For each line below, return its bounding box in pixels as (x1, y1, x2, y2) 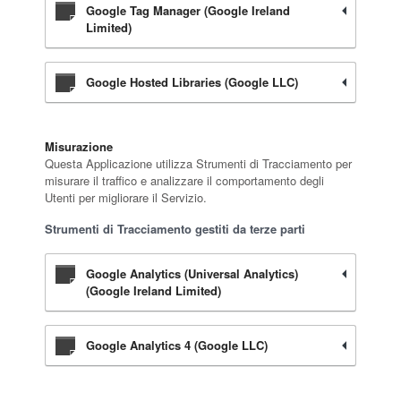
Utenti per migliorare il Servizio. (45, 188, 207, 206)
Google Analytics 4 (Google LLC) (86, 336, 268, 354)
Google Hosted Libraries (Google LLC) (86, 73, 298, 90)
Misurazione (45, 137, 113, 155)
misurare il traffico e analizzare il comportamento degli (45, 171, 324, 189)
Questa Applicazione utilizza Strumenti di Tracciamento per (45, 154, 352, 172)
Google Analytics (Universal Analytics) (86, 264, 298, 282)
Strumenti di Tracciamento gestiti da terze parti (45, 219, 305, 237)
